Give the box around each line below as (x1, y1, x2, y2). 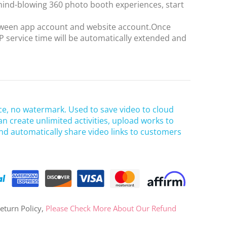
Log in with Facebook (48, 44, 112, 54)
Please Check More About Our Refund (46, 203, 176, 214)
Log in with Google (52, 71, 108, 81)
